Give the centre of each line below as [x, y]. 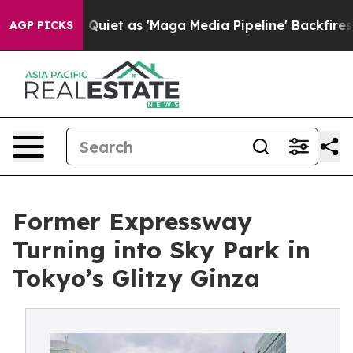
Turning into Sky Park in [162, 250]
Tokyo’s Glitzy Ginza [136, 278]
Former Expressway [132, 221]
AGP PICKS [41, 25]
